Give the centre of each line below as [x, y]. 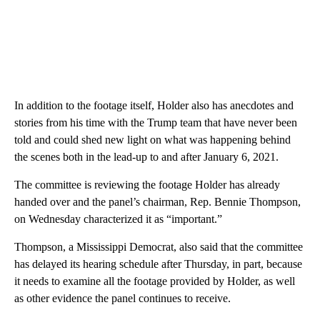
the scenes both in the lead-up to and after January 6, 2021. [146, 156]
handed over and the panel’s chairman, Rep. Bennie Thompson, [157, 201]
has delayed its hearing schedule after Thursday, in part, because [158, 264]
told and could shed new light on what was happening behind [152, 139]
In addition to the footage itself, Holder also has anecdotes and [154, 105]
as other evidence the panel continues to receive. [122, 298]
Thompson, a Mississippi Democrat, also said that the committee [159, 246]
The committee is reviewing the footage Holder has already [147, 184]
